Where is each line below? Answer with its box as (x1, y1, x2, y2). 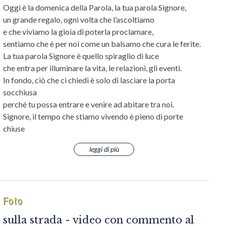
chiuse (3, 124, 26, 133)
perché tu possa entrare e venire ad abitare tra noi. (3, 99, 174, 109)
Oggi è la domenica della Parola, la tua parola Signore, (3, 3, 188, 12)
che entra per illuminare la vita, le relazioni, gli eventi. (3, 63, 182, 73)
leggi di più (89, 145, 119, 153)
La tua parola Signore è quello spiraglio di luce (3, 51, 160, 61)
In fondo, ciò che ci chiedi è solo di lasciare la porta (3, 75, 175, 85)
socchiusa (3, 87, 38, 97)
